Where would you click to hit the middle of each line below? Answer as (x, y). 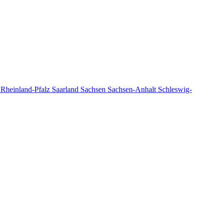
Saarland (66, 89)
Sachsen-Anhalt (133, 89)
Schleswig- (175, 89)
